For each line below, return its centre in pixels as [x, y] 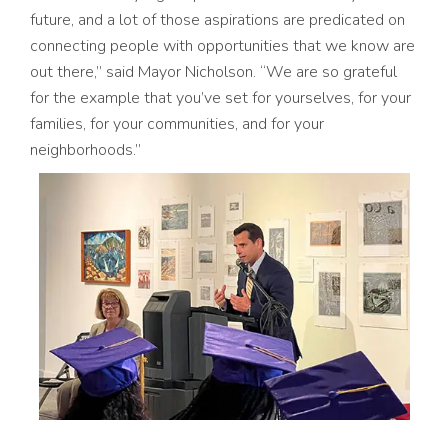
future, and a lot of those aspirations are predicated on [217, 20]
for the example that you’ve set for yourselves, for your [220, 98]
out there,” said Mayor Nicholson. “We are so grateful [213, 72]
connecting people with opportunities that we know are [222, 46]
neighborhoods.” [85, 150]
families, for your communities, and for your [177, 124]
